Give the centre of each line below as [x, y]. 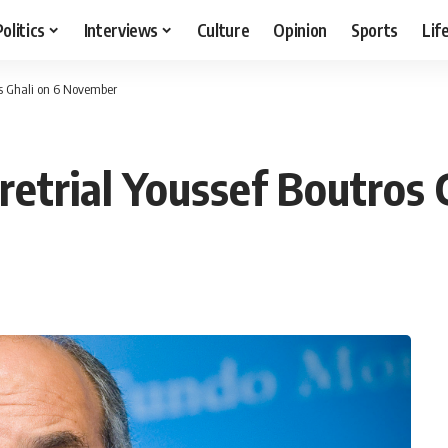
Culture [223, 29]
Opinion [300, 29]
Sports [375, 29]
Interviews [121, 29]
